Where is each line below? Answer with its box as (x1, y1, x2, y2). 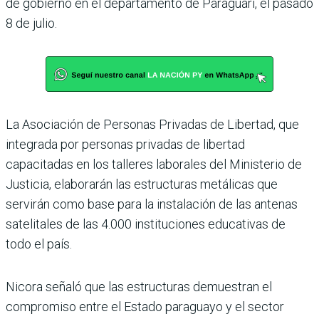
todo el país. (6, 236, 72, 252)
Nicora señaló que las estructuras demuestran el (6, 279, 272, 295)
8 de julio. (6, 16, 57, 31)
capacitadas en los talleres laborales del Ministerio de (6, 157, 302, 172)
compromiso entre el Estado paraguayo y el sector (6, 299, 284, 315)
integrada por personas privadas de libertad (6, 137, 245, 152)
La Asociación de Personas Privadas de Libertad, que (6, 117, 299, 132)
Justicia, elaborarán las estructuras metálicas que (6, 177, 278, 192)
